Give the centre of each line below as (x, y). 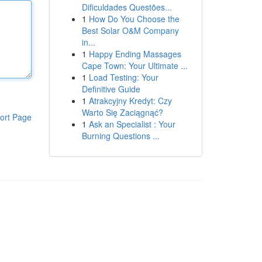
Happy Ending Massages (135, 54)
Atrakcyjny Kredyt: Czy (130, 101)
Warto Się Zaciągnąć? (122, 112)
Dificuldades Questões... (127, 7)
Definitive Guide (111, 89)
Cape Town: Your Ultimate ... (135, 65)
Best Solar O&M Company (130, 30)
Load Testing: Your (123, 77)
